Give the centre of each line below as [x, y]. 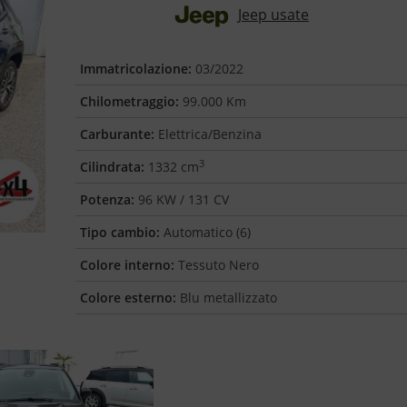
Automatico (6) [206, 232]
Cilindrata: [113, 167]
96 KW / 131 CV [182, 199]
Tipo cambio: [120, 232]
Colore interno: [128, 265]
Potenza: [108, 199]
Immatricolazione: [136, 69]
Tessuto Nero [217, 265]
